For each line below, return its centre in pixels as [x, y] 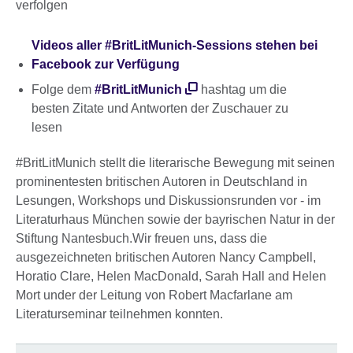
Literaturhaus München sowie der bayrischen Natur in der [175, 220]
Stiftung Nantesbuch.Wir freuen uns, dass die [141, 239]
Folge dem [63, 89]
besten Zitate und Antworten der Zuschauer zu [160, 108]
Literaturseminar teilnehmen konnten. [119, 314]
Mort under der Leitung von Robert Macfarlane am [154, 295]
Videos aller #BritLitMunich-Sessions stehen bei [175, 45]
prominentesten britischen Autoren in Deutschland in [162, 182]
